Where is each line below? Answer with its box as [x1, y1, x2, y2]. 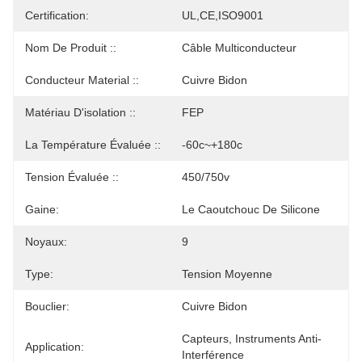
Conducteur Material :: [25, 74, 139, 86]
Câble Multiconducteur [182, 41, 297, 54]
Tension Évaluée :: [25, 170, 119, 183]
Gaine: [25, 203, 59, 216]
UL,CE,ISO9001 [182, 9, 263, 22]
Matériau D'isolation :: [25, 106, 136, 119]
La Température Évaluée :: [25, 138, 161, 151]
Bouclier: [25, 300, 69, 313]
